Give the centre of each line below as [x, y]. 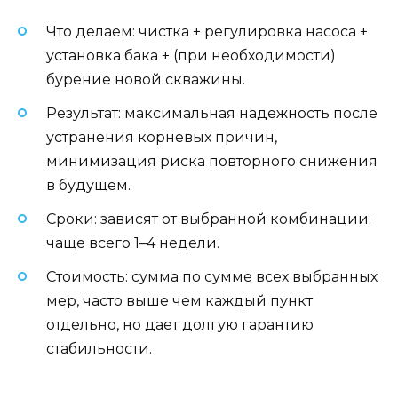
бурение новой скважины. [146, 79]
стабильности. [99, 349]
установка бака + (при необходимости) [191, 55]
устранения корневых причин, [162, 137]
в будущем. [88, 185]
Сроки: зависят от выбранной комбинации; [209, 219]
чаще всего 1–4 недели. [133, 243]
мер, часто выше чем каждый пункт [179, 301]
